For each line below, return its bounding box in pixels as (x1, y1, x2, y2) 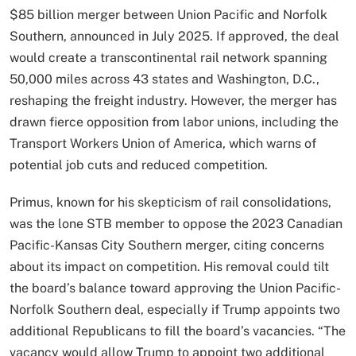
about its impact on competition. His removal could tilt (10, 258, 329, 274)
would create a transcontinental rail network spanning (10, 49, 327, 65)
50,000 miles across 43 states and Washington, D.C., (10, 71, 319, 87)
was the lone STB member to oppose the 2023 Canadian (10, 215, 342, 231)
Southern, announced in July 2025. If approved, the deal (10, 28, 339, 44)
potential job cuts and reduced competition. (10, 157, 268, 172)
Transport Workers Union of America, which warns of (10, 135, 316, 151)
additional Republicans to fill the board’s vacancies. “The (10, 323, 346, 339)
